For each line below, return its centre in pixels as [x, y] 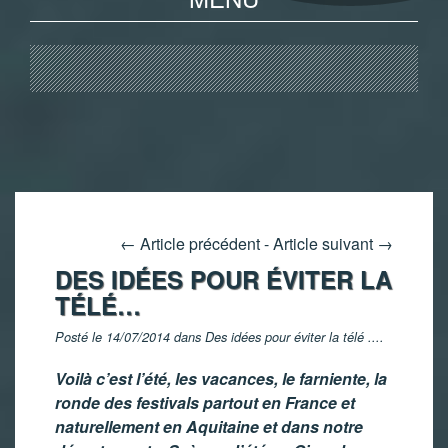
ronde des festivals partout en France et [205, 402]
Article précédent [198, 243]
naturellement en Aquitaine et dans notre [209, 426]
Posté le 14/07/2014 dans [130, 337]
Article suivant [325, 243]
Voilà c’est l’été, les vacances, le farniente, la [221, 378]
